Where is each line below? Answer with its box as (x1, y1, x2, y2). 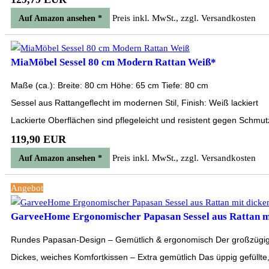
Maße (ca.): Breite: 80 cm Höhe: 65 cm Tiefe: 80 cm (11, 80, 208, 90)
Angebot (11, 183, 43, 193)
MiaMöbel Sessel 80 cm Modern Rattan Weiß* (11, 56, 216, 68)
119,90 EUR (11, 133, 66, 145)
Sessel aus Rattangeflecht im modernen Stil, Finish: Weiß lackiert (11, 98, 258, 107)
